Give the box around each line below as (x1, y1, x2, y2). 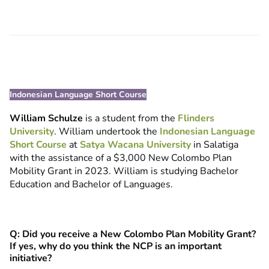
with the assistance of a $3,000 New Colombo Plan (10, 151, 232, 165)
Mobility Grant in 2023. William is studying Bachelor (10, 165, 238, 178)
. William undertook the (54, 125, 160, 139)
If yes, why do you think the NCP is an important (10, 240, 222, 253)
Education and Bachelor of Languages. (10, 178, 173, 192)
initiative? (10, 252, 52, 265)
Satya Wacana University (80, 138, 191, 152)
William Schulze (10, 112, 85, 125)
